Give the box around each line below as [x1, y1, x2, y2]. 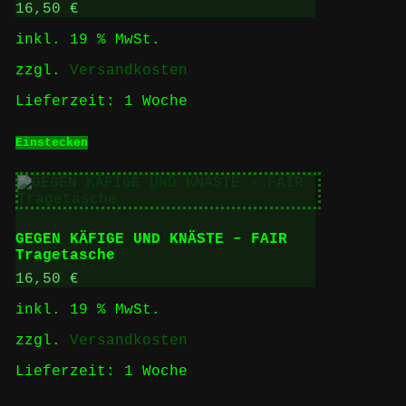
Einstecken [14, 136, 88, 150]
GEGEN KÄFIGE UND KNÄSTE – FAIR [14, 231, 287, 248]
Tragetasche [14, 247, 115, 265]
